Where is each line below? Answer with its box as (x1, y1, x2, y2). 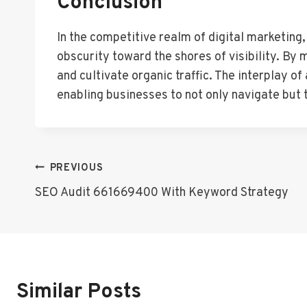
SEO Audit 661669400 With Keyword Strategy (35, 184, 288, 201)
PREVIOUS (49, 161, 103, 175)
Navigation (34, 191, 136, 217)
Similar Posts (16, 279, 141, 305)
